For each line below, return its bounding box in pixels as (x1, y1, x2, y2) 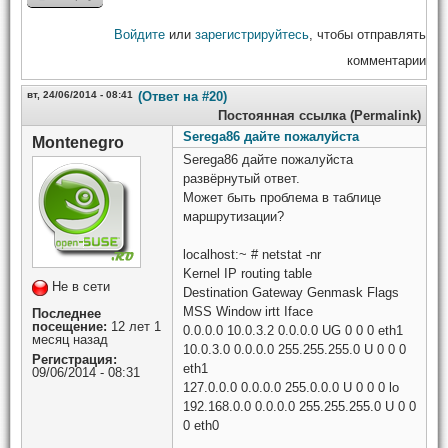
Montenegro (32, 133, 124, 151)
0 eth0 (183, 418, 219, 433)
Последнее (32, 305, 101, 321)
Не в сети (52, 278, 110, 294)
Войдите (114, 26, 165, 42)
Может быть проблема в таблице (183, 189, 381, 205)
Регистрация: (32, 351, 117, 367)
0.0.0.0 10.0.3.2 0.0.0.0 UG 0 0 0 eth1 (183, 323, 403, 338)
